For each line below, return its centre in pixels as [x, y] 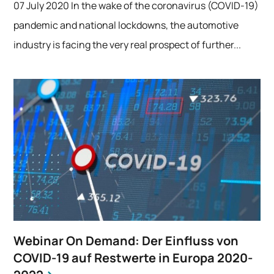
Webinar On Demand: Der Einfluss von [126, 241]
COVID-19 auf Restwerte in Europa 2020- [133, 258]
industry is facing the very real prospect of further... [128, 45]
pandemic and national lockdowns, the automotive [126, 25]
